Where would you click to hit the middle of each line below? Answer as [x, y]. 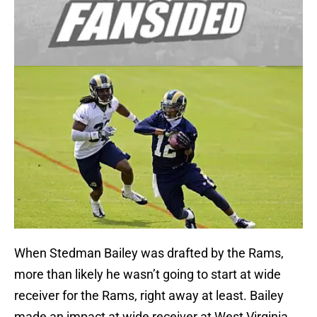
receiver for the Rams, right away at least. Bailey [149, 296]
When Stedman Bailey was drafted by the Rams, [149, 253]
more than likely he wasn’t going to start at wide [148, 275]
